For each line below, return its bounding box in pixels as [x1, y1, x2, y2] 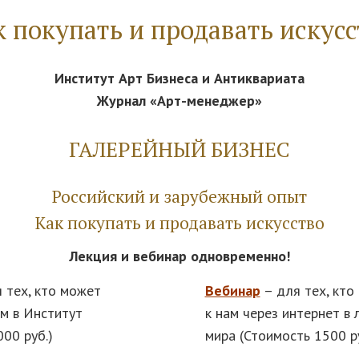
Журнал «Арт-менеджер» [97, 91, 262, 111]
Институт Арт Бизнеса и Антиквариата [54, 69, 305, 88]
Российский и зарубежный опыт [52, 185, 307, 208]
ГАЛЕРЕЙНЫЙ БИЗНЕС [69, 135, 290, 163]
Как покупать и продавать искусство [34, 212, 325, 235]
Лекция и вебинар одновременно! [69, 246, 290, 265]
